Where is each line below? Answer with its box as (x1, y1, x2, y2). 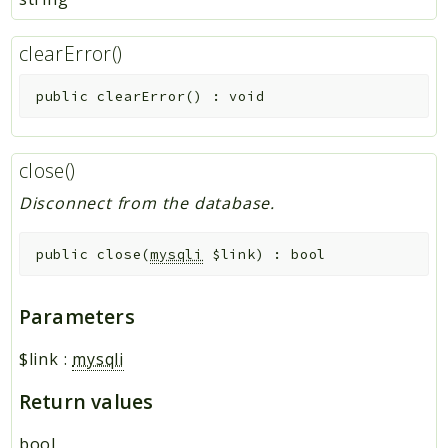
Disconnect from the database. (18, 191, 275, 214)
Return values (18, 387, 154, 415)
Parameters (18, 302, 135, 330)
